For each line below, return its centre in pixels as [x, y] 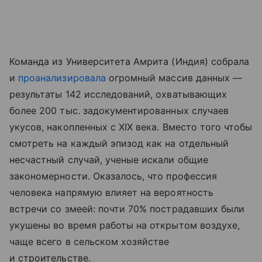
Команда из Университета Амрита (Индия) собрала [130, 62]
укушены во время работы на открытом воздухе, [125, 225]
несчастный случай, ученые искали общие [109, 160]
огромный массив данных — [174, 78]
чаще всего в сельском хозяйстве [89, 242]
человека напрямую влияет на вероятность [111, 193]
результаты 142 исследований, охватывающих [118, 94]
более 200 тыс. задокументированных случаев [119, 111]
